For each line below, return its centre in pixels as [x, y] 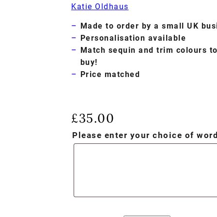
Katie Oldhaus [100, 7]
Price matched [110, 75]
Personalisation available [133, 39]
